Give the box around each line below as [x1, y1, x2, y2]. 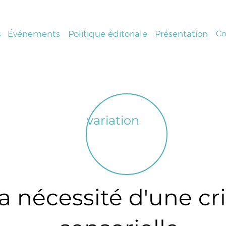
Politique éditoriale [68, 29, 147, 39]
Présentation [154, 29, 208, 39]
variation [86, 113, 139, 128]
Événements [7, 29, 60, 39]
